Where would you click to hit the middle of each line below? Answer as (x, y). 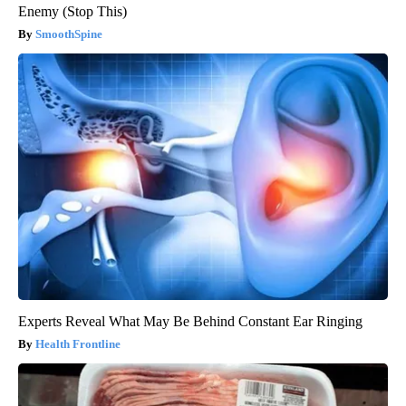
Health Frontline (78, 343)
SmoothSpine (69, 34)
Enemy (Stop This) (72, 11)
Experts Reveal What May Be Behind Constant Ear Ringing (190, 321)
